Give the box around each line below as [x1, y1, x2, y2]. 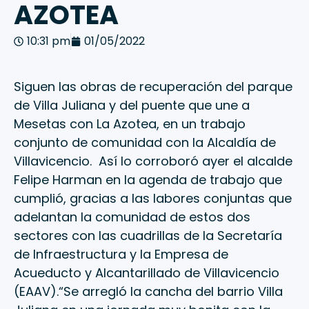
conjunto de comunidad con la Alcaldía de [14, 134, 276, 152]
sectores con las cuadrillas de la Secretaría [14, 227, 282, 245]
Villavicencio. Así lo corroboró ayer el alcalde [14, 152, 292, 170]
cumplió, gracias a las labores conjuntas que [14, 190, 292, 208]
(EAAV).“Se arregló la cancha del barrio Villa [14, 283, 283, 301]
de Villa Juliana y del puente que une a [14, 97, 250, 114]
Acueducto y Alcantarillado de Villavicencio [14, 264, 279, 282]
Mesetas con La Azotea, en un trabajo [14, 115, 246, 133]
